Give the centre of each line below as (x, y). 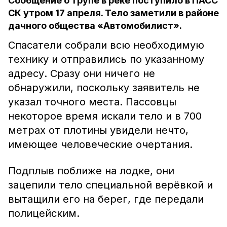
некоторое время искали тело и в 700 (105, 116)
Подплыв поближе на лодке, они (91, 171)
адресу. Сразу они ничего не (82, 73)
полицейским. (44, 213)
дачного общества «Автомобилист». (95, 26)
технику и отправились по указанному (106, 59)
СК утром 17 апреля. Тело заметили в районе (113, 13)
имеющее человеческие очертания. (100, 144)
